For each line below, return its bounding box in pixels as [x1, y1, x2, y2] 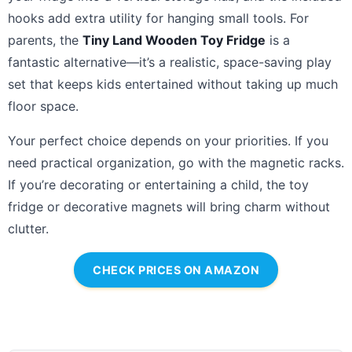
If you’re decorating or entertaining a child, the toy [8, 176, 309, 192]
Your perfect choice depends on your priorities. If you [8, 132, 328, 148]
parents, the [8, 31, 82, 48]
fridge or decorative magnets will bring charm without [8, 198, 330, 214]
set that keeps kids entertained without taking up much [8, 75, 338, 92]
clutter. [8, 220, 49, 236]
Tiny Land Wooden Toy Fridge [82, 31, 266, 48]
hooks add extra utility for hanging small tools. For [8, 9, 309, 26]
